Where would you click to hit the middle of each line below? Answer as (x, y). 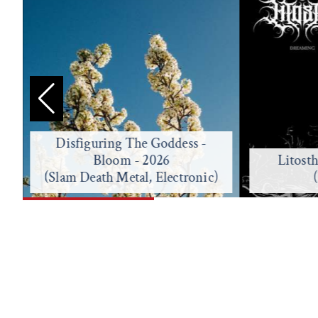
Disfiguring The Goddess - (131, 143)
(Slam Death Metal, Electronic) (131, 177)
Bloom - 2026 (131, 160)
